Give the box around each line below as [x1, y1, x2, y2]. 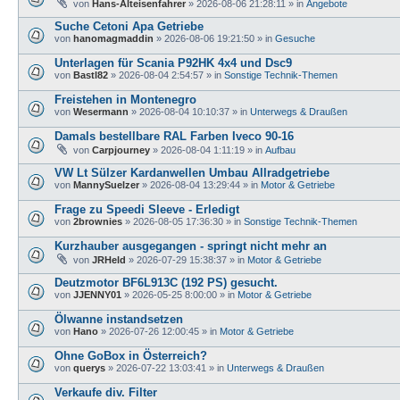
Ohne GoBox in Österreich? [54, 348, 207, 362]
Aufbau [265, 144, 296, 155]
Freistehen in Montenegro [54, 92, 196, 106]
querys [73, 362, 105, 373]
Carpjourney [92, 144, 150, 155]
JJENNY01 [73, 288, 121, 300]
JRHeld [92, 254, 126, 265]
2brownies [73, 215, 122, 227]
